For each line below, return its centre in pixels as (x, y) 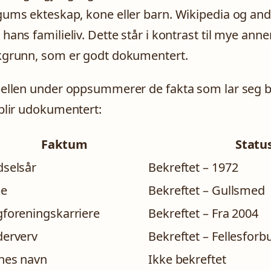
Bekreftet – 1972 (193, 167)
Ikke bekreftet (187, 259)
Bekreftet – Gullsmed (207, 190)
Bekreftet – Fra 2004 (203, 213)
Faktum (64, 144)
